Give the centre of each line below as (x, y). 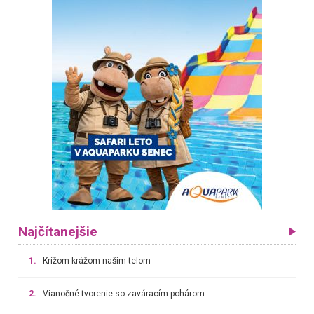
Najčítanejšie (57, 232)
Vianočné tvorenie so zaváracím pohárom (123, 293)
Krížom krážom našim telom (96, 260)
